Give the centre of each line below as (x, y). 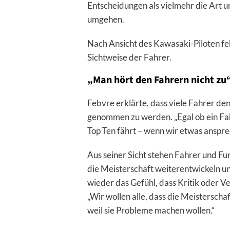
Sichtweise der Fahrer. (129, 57)
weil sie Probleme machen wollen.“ (151, 210)
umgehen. (106, 20)
